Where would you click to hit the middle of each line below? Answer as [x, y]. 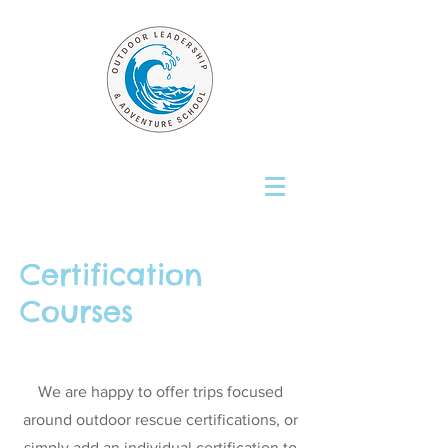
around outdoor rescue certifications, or [160, 419]
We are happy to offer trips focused [160, 391]
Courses [76, 311]
